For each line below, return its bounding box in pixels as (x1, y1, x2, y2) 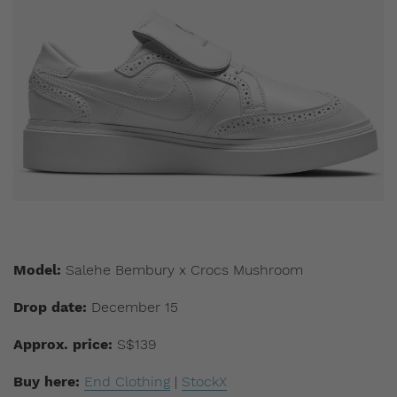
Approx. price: (13, 336, 113, 354)
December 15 (87, 299, 178, 316)
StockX (182, 373, 227, 391)
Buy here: (13, 373, 80, 391)
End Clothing (84, 373, 170, 391)
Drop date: (13, 299, 87, 316)
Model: (13, 261, 61, 279)
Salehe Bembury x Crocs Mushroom (61, 261, 303, 279)
